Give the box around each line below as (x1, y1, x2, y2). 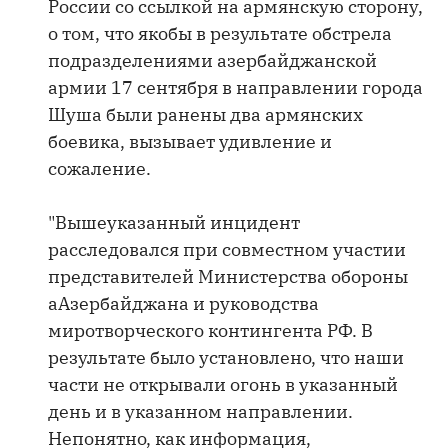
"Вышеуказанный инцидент (48, 211, 300, 234)
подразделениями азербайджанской (48, 49, 377, 72)
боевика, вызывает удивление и (48, 130, 332, 153)
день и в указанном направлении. (48, 400, 353, 423)
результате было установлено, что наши (48, 346, 404, 369)
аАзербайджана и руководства (48, 292, 319, 315)
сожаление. (48, 157, 151, 180)
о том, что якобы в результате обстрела (48, 22, 392, 45)
